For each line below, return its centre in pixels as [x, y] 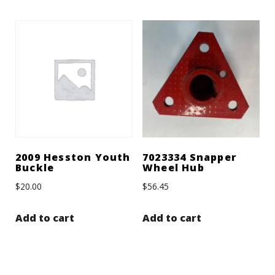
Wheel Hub [173, 168]
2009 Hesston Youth [73, 157]
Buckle [35, 168]
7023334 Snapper [189, 157]
